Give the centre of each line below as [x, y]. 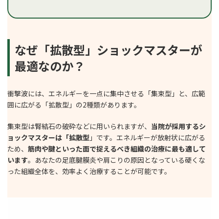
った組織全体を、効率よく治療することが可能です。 [89, 171]
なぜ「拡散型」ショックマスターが [109, 49]
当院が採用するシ [178, 126]
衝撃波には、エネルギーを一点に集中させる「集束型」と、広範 [106, 93]
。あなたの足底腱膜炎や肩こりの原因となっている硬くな [117, 160]
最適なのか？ [50, 66]
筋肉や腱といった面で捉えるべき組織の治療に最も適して [117, 148]
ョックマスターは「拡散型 [48, 137]
